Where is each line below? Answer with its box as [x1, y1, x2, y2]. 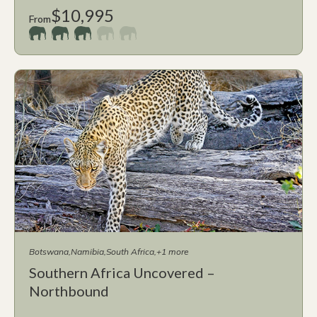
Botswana [29, 246, 69, 257]
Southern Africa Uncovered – [29, 263, 215, 281]
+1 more [156, 246, 189, 257]
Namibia [71, 246, 104, 257]
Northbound [29, 282, 109, 299]
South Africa [106, 246, 154, 257]
